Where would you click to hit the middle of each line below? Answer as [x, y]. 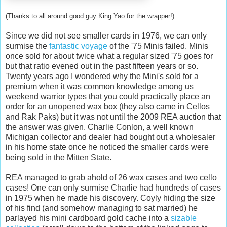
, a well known [168, 127]
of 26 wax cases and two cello [162, 178]
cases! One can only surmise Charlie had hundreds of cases [113, 188]
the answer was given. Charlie [61, 127]
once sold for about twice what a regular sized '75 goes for [109, 56]
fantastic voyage [78, 46]
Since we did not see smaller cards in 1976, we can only [106, 36]
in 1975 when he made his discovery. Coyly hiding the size [110, 198]
